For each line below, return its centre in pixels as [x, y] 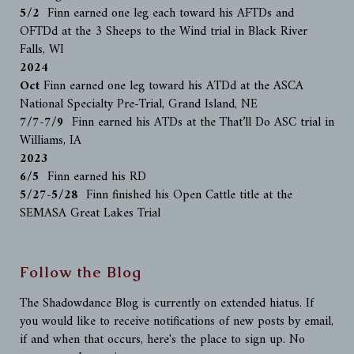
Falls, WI [42, 50]
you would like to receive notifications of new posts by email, [177, 322]
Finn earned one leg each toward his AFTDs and [169, 13]
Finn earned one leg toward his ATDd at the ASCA [173, 86]
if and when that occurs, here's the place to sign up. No [162, 340]
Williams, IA [51, 141]
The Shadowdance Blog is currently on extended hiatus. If [167, 303]
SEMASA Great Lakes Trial [90, 213]
